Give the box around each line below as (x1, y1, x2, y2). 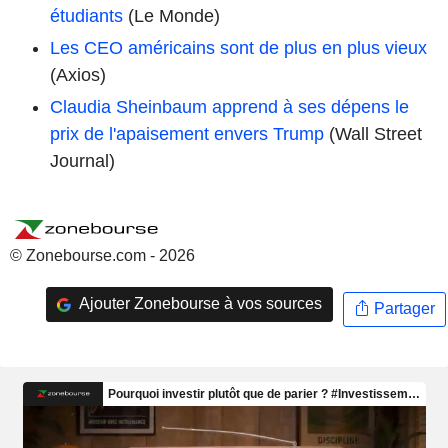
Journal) (50, 150, 115, 171)
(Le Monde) (123, 5, 220, 26)
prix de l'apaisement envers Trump (50, 123, 324, 144)
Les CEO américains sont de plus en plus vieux (50, 37, 427, 58)
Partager (369, 300, 435, 318)
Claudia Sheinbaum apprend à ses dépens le (50, 96, 409, 117)
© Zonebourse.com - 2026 (10, 246, 195, 264)
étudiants (50, 5, 123, 26)
